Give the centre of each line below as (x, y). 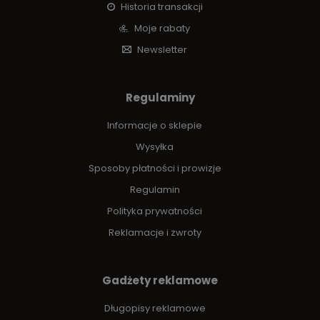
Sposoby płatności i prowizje (155, 168)
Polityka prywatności (155, 211)
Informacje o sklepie (155, 125)
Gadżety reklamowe (160, 280)
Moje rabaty (161, 28)
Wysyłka (155, 146)
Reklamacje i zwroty (155, 232)
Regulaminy (160, 97)
